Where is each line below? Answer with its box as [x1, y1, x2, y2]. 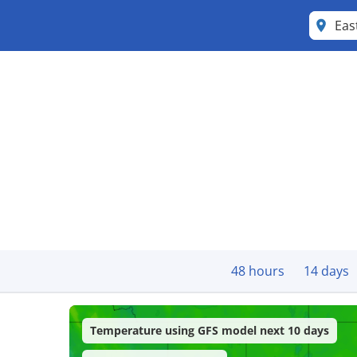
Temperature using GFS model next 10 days [90, 323, 330, 338]
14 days [304, 262, 349, 280]
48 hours [231, 262, 284, 280]
